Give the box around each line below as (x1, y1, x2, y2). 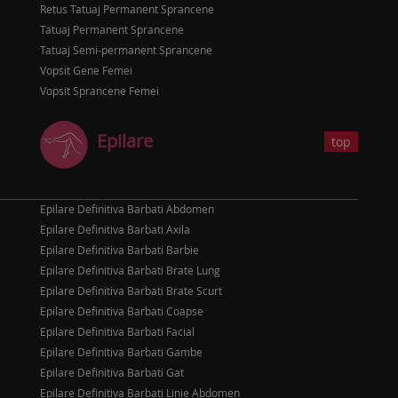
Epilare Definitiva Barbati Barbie (40, 243, 199, 257)
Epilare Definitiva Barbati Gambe (40, 345, 203, 359)
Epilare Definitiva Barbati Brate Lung (40, 263, 220, 277)
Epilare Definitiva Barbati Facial (40, 324, 195, 338)
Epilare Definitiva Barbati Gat (40, 365, 184, 379)
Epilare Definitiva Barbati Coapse (40, 304, 203, 318)
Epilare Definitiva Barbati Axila (40, 222, 190, 236)
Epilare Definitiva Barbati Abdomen (40, 202, 214, 216)
